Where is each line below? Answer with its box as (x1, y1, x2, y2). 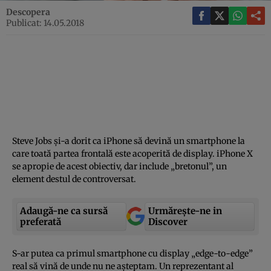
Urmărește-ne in (148, 204, 222, 217)
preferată (20, 215, 61, 227)
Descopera (6, 6, 50, 18)
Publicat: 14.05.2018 (6, 17, 84, 28)
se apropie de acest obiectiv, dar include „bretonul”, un (12, 160, 227, 172)
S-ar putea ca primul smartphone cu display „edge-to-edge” (12, 247, 253, 259)
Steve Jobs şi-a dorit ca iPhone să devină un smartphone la (12, 135, 245, 146)
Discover (148, 215, 188, 227)
